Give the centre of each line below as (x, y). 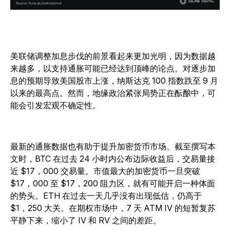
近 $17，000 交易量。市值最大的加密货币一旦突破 (105, 171)
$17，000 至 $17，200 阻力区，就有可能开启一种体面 (113, 184)
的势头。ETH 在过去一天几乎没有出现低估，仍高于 (106, 196)
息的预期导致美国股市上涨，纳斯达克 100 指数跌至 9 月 (114, 81)
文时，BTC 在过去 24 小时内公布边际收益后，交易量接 (113, 159)
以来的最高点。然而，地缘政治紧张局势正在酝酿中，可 (113, 93)
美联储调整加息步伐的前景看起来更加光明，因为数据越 (113, 56)
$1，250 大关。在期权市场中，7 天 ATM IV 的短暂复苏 (113, 208)
